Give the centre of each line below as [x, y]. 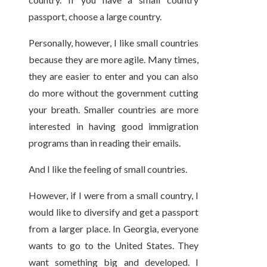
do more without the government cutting [114, 93]
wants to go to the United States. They [114, 246]
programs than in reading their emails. [105, 143]
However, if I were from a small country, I [114, 195]
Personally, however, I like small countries [114, 43]
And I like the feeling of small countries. [108, 169]
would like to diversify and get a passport [114, 212]
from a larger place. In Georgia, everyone [114, 229]
